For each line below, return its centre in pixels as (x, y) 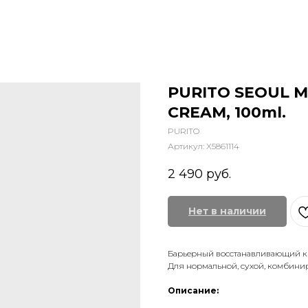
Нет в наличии (227, 211)
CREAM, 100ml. (227, 112)
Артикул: (187, 146)
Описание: (193, 291)
